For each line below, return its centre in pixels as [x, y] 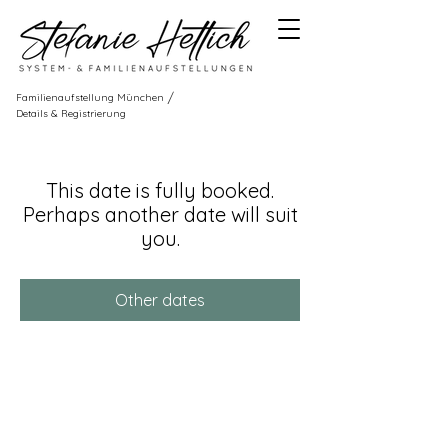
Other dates [160, 300]
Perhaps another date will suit [160, 214]
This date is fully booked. [160, 190]
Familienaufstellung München [90, 97]
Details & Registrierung [71, 113]
